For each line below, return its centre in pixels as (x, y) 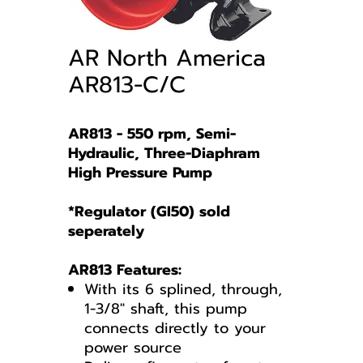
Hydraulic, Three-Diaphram (164, 153)
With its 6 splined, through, (183, 289)
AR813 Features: (125, 270)
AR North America (167, 58)
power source (133, 348)
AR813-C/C (127, 85)
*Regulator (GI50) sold (149, 211)
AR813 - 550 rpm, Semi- (152, 134)
